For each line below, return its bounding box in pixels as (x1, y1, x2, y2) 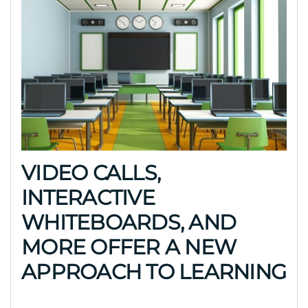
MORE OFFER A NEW (21, 234, 236, 261)
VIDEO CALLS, (21, 160, 160, 186)
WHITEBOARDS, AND (21, 210, 236, 236)
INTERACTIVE (21, 185, 155, 211)
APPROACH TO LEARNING (21, 259, 286, 285)
